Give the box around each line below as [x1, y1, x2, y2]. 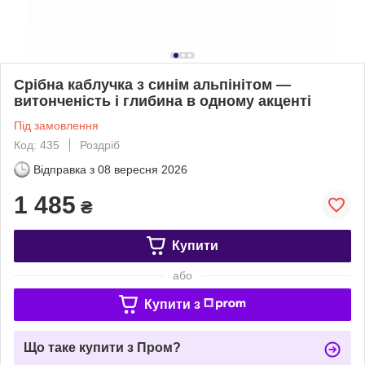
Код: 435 [14, 138, 59, 152]
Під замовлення [14, 118, 99, 132]
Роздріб [80, 138, 120, 152]
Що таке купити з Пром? [24, 340, 181, 354]
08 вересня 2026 [98, 162, 187, 176]
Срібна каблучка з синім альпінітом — [14, 76, 291, 93]
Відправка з [33, 162, 95, 176]
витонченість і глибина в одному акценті [14, 92, 311, 109]
